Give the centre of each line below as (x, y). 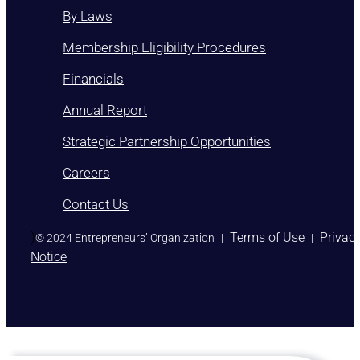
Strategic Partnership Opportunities (167, 142)
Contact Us (96, 205)
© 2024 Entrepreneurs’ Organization (125, 238)
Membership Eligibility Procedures (164, 48)
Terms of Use (267, 238)
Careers (86, 173)
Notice (49, 257)
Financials (93, 79)
